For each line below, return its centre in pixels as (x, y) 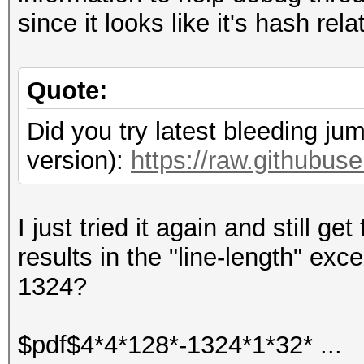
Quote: (67, 91)
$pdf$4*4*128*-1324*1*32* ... (180, 345)
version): (79, 160)
